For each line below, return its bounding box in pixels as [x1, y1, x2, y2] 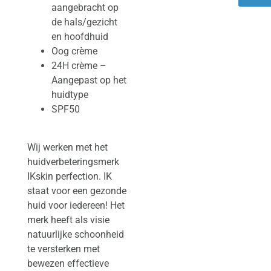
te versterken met [27, 243, 100, 255]
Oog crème [51, 45, 97, 57]
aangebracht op [51, 2, 119, 14]
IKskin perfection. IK [27, 170, 112, 182]
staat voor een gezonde [27, 184, 126, 197]
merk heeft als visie [27, 214, 109, 226]
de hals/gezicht [51, 16, 117, 28]
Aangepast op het [51, 74, 126, 87]
